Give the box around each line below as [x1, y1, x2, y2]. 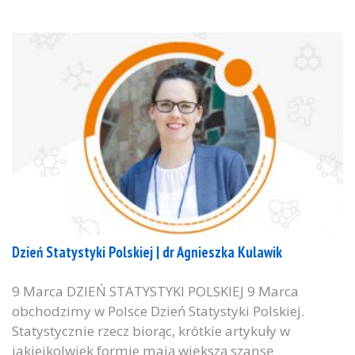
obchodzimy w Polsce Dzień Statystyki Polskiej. [12, 302, 304, 321]
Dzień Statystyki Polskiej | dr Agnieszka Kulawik [12, 242, 282, 262]
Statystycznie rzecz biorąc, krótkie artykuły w [12, 322, 290, 341]
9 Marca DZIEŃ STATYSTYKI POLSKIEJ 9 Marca [12, 282, 299, 301]
